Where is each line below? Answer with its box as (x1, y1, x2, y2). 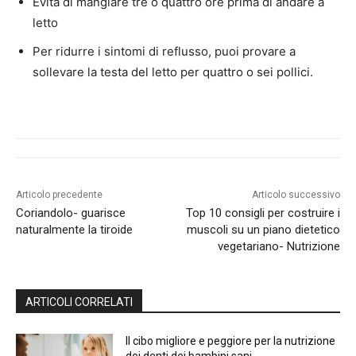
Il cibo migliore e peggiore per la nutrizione (126, 335, 336, 348)
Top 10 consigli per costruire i (185, 206, 340, 221)
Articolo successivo (251, 189, 340, 201)
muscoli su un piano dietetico (186, 222, 340, 238)
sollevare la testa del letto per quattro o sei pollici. (33, 64, 313, 80)
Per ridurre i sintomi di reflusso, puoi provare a (33, 44, 296, 60)
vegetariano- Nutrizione (217, 239, 340, 254)
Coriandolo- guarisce (16, 206, 126, 221)
